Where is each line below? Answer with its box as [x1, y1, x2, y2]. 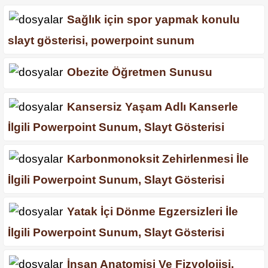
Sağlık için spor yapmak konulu [67, 13, 240, 26]
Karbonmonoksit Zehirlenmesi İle [67, 153, 249, 166]
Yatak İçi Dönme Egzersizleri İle [67, 205, 238, 218]
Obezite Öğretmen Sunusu [67, 66, 212, 79]
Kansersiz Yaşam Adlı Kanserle [67, 100, 238, 114]
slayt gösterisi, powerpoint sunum [8, 33, 194, 47]
